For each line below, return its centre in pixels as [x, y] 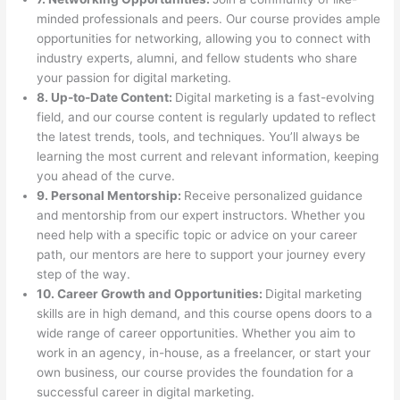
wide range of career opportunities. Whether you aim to [196, 333]
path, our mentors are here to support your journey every [202, 254]
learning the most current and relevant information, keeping [208, 156]
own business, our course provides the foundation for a [196, 372]
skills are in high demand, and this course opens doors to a [205, 313]
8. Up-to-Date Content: [106, 97]
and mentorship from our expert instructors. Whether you [201, 215]
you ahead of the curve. [106, 175]
